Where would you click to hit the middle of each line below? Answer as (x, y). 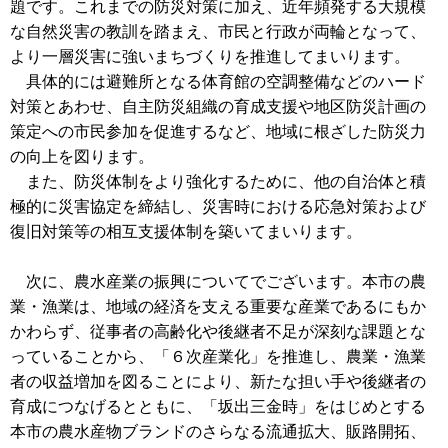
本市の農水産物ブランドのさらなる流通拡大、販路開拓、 (218, 431)
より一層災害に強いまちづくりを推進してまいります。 (210, 56)
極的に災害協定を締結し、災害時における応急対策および (218, 206)
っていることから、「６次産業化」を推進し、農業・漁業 (218, 356)
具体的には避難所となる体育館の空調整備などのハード (218, 81)
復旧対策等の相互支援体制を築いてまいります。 (186, 231)
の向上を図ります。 (82, 156)
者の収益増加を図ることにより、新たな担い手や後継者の (218, 381)
